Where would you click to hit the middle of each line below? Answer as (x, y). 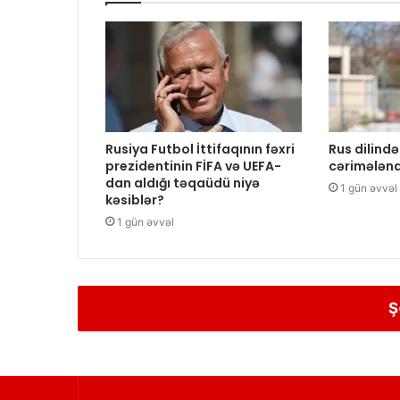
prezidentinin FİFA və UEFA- (193, 167)
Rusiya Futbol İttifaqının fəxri (200, 150)
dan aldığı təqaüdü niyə (183, 183)
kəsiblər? (135, 200)
